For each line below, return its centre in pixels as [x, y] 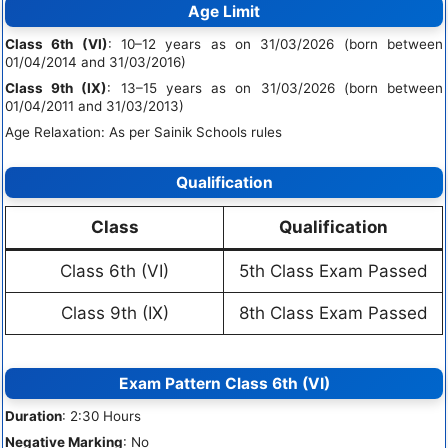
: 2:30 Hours [101, 416]
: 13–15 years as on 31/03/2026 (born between [275, 88]
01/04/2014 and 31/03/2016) [95, 62]
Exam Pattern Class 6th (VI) [224, 384]
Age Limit [224, 12]
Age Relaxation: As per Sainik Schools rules [143, 132]
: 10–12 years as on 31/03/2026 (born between [275, 44]
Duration [33, 416]
